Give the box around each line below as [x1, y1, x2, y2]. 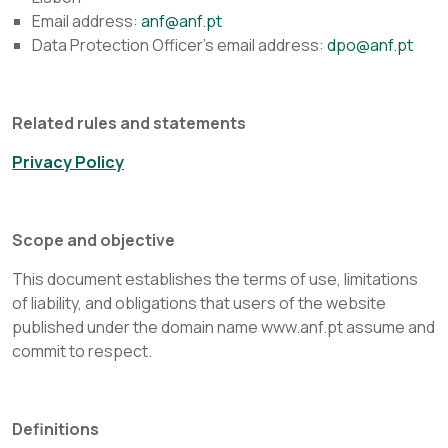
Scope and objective [12, 229, 175, 251]
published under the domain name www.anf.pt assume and [12, 316, 435, 338]
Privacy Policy [12, 151, 124, 173]
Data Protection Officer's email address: [32, 34, 327, 56]
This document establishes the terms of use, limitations [12, 268, 418, 290]
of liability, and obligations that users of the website [12, 292, 386, 314]
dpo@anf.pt [327, 34, 413, 56]
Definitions [12, 418, 99, 440]
